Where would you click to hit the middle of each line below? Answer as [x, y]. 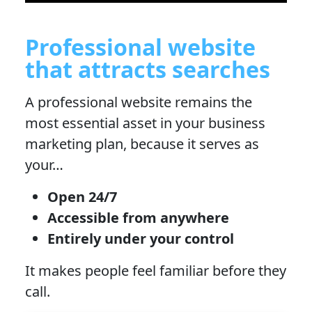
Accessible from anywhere [138, 218]
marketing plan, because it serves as [142, 144]
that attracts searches [148, 69]
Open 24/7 [82, 197]
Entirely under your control [141, 239]
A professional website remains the [139, 102]
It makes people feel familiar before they [156, 271]
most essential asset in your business [145, 123]
